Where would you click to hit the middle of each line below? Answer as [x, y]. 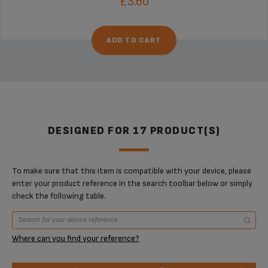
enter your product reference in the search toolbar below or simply [132, 183]
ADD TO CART [134, 40]
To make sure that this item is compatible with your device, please [132, 171]
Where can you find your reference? [76, 238]
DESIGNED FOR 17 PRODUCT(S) [134, 131]
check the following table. [59, 196]
